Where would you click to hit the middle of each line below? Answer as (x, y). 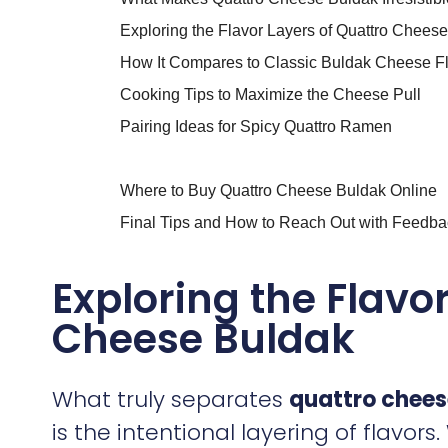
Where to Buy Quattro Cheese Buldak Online (278, 190)
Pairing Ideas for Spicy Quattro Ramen (256, 126)
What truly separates (170, 399)
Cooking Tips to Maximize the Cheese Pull (270, 94)
